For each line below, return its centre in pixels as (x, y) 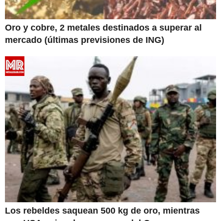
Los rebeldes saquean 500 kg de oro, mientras (102, 210)
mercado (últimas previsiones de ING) (85, 40)
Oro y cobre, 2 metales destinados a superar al (103, 27)
